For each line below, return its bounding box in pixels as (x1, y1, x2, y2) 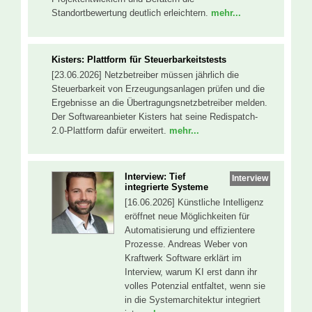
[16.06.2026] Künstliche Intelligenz (125, 197, 264, 208)
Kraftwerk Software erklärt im (125, 253, 242, 264)
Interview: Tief (125, 171, 185, 182)
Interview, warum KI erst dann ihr (125, 267, 257, 278)
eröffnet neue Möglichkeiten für (125, 211, 249, 222)
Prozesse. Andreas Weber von (125, 239, 247, 250)
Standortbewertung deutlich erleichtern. (52, 8, 211, 19)
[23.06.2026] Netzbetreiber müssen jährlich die (52, 69, 239, 80)
